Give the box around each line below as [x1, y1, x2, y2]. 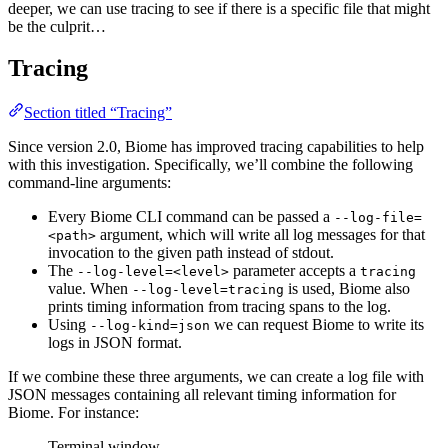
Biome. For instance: [8, 404, 139, 422]
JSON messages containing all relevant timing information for [8, 386, 396, 404]
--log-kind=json [90, 318, 210, 334]
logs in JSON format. [48, 334, 182, 352]
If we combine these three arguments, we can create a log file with [8, 368, 424, 386]
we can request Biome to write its [210, 316, 424, 334]
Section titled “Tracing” [24, 104, 172, 122]
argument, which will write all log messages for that [96, 226, 425, 244]
